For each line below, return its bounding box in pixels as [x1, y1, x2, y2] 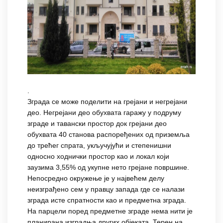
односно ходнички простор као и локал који [27, 152, 169, 161]
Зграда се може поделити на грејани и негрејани [27, 98, 187, 106]
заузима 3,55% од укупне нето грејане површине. [27, 163, 189, 172]
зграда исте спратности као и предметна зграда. [27, 196, 186, 205]
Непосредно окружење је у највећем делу [27, 174, 164, 183]
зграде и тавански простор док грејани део [27, 119, 167, 128]
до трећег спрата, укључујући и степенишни [27, 141, 171, 150]
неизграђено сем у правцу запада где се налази [27, 185, 185, 194]
